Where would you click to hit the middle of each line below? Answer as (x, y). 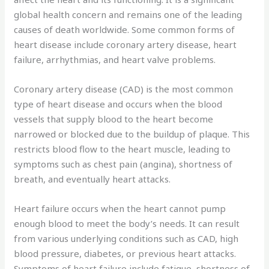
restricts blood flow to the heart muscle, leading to (122, 149)
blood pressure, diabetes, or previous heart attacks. (125, 253)
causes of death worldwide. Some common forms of (125, 29)
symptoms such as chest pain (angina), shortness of (123, 164)
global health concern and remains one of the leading (128, 14)
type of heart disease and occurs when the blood (118, 104)
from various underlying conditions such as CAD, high (126, 238)
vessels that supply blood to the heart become (114, 119)
